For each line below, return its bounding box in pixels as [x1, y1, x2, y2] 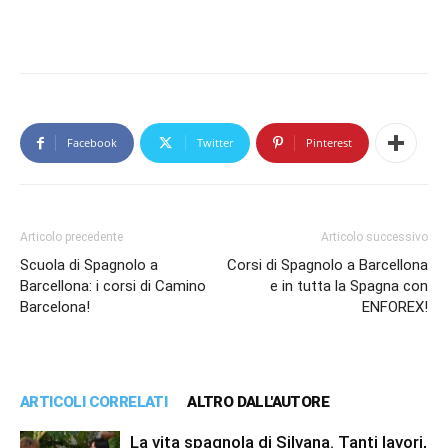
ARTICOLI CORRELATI [20, 393, 168, 411]
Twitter [197, 135, 233, 150]
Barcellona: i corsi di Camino [20, 277, 206, 295]
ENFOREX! [362, 298, 428, 316]
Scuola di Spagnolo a [20, 256, 158, 274]
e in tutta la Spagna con [270, 277, 428, 295]
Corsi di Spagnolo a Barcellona [227, 256, 428, 274]
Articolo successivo [321, 230, 428, 244]
